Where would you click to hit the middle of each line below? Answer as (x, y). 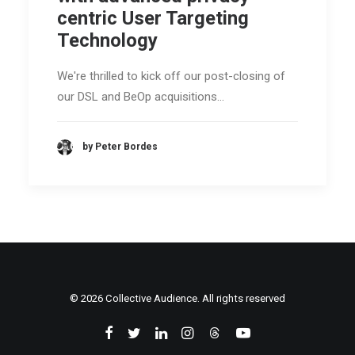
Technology (107, 40)
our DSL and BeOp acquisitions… (141, 96)
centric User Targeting (153, 18)
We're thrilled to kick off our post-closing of (171, 76)
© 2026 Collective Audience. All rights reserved (177, 298)
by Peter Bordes (120, 147)
